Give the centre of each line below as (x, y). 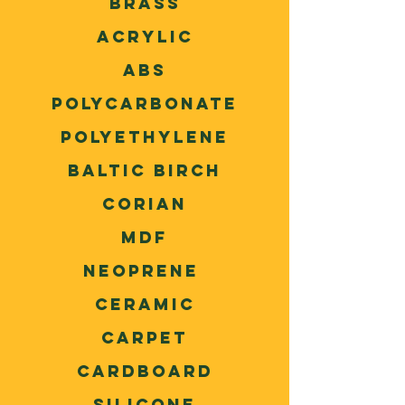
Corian (145, 204)
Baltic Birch (145, 170)
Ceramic (145, 304)
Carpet (145, 338)
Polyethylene (145, 137)
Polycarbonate (145, 104)
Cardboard (145, 371)
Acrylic (145, 37)
